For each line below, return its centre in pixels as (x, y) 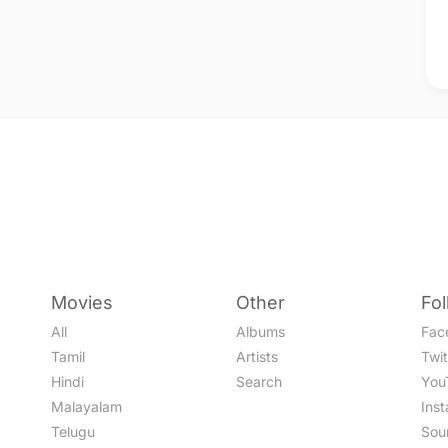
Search (258, 381)
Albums (260, 331)
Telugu (73, 431)
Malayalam (87, 406)
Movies (82, 302)
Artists (256, 356)
